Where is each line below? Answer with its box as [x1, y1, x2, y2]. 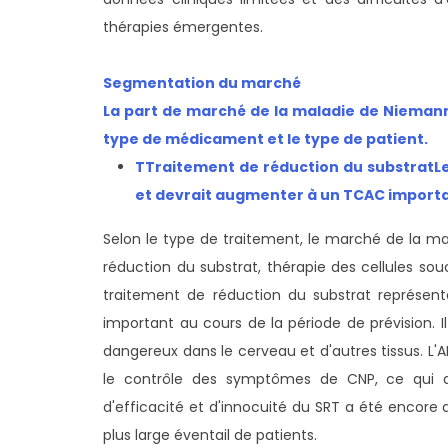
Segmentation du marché [103, 72, 302, 93]
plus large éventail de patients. [103, 424, 318, 445]
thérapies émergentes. [103, 16, 264, 37]
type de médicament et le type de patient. [103, 128, 429, 149]
